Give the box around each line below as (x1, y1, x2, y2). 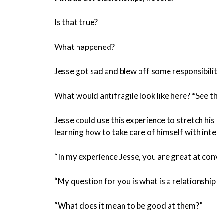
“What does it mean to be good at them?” (54, 200, 202, 211)
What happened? (54, 41, 115, 52)
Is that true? (54, 17, 98, 27)
